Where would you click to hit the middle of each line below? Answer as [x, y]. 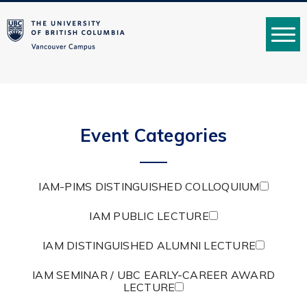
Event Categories [153, 135]
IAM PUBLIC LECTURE [149, 216]
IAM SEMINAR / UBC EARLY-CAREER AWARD [153, 275]
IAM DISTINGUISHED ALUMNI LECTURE [149, 245]
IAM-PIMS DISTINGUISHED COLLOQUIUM [149, 186]
